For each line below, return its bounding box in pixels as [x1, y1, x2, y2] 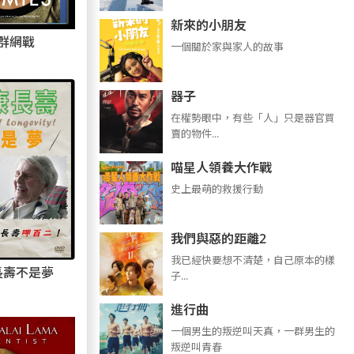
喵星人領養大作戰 [170, 159, 272, 176]
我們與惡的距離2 [170, 230, 266, 247]
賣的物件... [170, 126, 219, 141]
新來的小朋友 [170, 17, 247, 34]
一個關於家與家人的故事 [170, 40, 284, 54]
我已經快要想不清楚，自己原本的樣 [170, 253, 335, 267]
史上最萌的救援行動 [170, 182, 263, 196]
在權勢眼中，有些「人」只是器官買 [170, 111, 335, 125]
